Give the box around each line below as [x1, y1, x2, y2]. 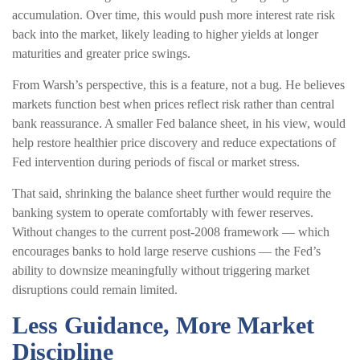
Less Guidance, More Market [12, 311, 314, 338]
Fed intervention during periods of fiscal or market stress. [12, 154, 300, 169]
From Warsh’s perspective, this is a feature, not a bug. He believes [12, 77, 345, 92]
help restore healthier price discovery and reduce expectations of [12, 135, 336, 149]
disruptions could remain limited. [12, 282, 178, 297]
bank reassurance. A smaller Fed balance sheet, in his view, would [12, 116, 346, 130]
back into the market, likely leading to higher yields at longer [12, 27, 318, 41]
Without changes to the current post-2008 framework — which [12, 224, 329, 239]
